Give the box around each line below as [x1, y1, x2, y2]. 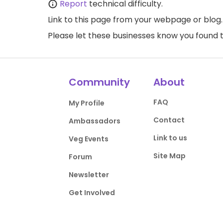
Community [69, 75, 130, 89]
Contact [153, 115, 185, 125]
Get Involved [69, 188, 115, 198]
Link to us [153, 133, 187, 143]
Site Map [153, 151, 186, 161]
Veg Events [69, 134, 109, 144]
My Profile [69, 98, 105, 108]
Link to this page [48, 14, 111, 25]
